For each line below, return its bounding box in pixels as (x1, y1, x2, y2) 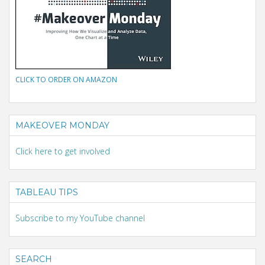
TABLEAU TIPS (15, 187, 78, 198)
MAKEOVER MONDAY (15, 120, 109, 131)
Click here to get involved (15, 146, 110, 157)
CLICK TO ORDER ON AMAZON (15, 75, 117, 85)
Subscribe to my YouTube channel (15, 212, 145, 224)
